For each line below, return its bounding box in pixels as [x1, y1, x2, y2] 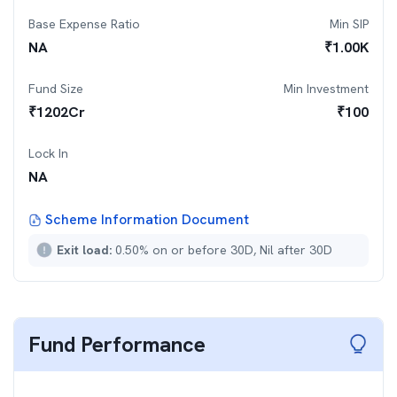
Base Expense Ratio [28, 16, 140, 32]
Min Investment [284, 81, 369, 97]
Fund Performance [28, 331, 206, 358]
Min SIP [330, 16, 369, 32]
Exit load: [57, 242, 115, 258]
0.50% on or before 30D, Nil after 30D [115, 242, 332, 258]
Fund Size [28, 81, 83, 97]
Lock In [28, 145, 68, 161]
